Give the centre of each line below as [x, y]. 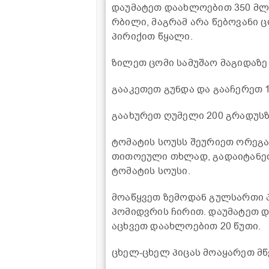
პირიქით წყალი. [152, 37]
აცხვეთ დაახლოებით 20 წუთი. [186, 227]
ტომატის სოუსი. [151, 171]
